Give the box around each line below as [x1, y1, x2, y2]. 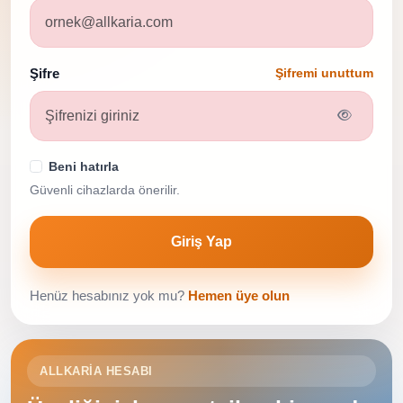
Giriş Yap [171, 233, 232, 249]
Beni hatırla [49, 158, 119, 174]
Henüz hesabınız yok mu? [30, 287, 188, 303]
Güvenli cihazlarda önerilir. [30, 182, 180, 197]
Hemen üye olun [188, 287, 290, 303]
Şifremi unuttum [275, 66, 373, 81]
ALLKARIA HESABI [40, 363, 153, 378]
